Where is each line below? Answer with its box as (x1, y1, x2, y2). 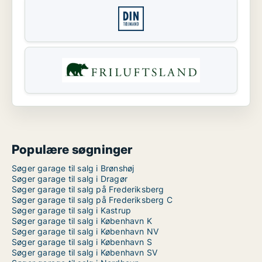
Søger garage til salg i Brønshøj (12, 163, 135, 173)
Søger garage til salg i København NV (12, 226, 159, 236)
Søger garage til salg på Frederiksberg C (12, 195, 173, 205)
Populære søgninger (12, 142, 133, 157)
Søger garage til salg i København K (12, 216, 152, 226)
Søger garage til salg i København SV (12, 247, 158, 257)
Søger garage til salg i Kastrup (12, 205, 132, 215)
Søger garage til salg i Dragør (12, 174, 127, 184)
